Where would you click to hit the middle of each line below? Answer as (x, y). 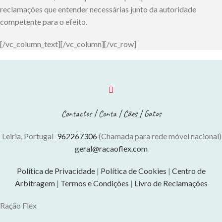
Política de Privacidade (56, 170)
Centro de (189, 170)
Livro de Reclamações (171, 183)
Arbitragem (35, 183)
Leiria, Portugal (28, 136)
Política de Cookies (133, 170)
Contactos (76, 113)
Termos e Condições (94, 183)
